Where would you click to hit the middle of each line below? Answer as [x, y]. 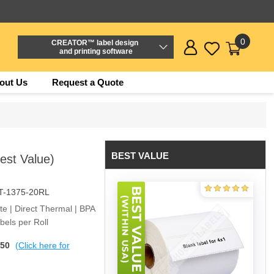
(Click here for [42, 245]
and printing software [96, 51]
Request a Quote [87, 82]
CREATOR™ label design [96, 43]
